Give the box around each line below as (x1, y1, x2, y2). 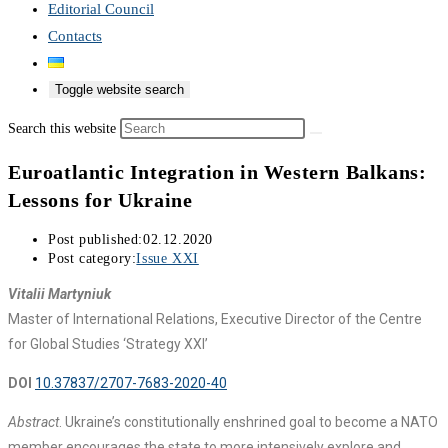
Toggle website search (55, 82, 184, 97)
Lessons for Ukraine (8, 188, 193, 211)
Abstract (8, 414, 59, 431)
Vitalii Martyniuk (8, 286, 111, 303)
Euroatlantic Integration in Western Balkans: (8, 160, 427, 183)
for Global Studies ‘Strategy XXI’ (8, 336, 208, 353)
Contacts (48, 28, 102, 44)
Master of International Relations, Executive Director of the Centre (8, 311, 422, 328)
